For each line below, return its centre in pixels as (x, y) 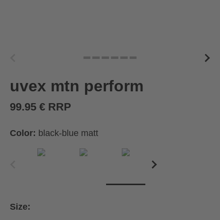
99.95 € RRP (41, 107)
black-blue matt (68, 133)
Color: (24, 133)
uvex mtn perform (77, 86)
